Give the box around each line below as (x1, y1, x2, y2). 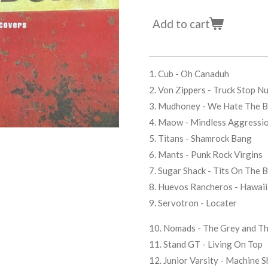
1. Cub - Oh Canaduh (149, 68, 229, 79)
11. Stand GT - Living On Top (149, 238, 263, 249)
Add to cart (153, 17, 210, 31)
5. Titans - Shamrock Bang (149, 132, 252, 144)
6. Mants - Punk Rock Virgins (149, 148, 263, 160)
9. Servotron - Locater (149, 197, 237, 208)
